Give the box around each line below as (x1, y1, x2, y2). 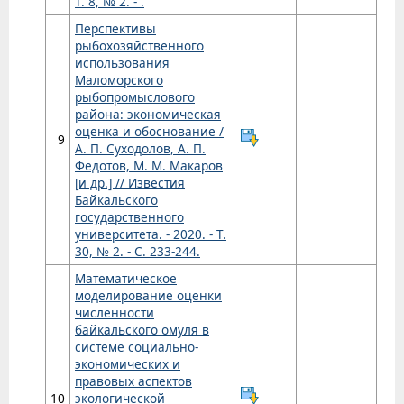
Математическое (75, 270, 177, 288)
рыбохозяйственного (75, 37, 204, 55)
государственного (75, 208, 184, 226)
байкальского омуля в (75, 321, 209, 339)
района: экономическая (75, 106, 221, 124)
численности (75, 304, 154, 322)
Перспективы (75, 20, 156, 38)
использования (75, 54, 170, 72)
